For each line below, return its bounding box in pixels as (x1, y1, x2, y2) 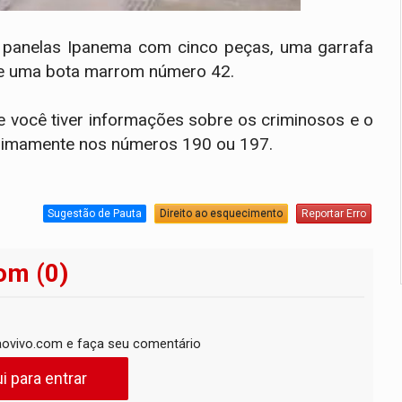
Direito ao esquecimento (160, 206, 284, 220)
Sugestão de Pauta (48, 206, 143, 220)
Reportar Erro (301, 206, 367, 220)
